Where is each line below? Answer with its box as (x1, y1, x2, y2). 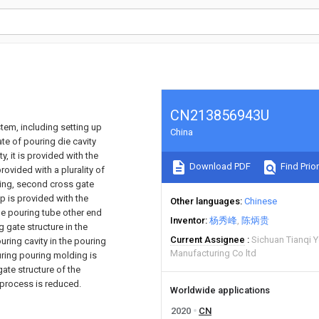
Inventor (170, 215, 205, 226)
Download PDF (187, 161, 251, 172)
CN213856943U (170, 107, 269, 124)
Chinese (244, 196, 277, 206)
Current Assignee (170, 234, 245, 245)
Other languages (170, 196, 240, 206)
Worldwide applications (170, 285, 270, 296)
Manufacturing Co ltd (170, 248, 256, 258)
